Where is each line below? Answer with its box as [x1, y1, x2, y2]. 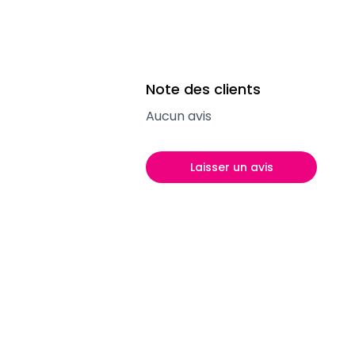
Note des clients [146, 79, 261, 99]
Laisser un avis [189, 159, 273, 175]
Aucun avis [146, 107, 212, 125]
